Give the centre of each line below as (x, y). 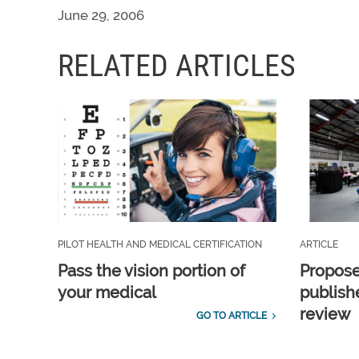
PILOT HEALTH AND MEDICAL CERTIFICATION (160, 245)
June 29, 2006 (101, 15)
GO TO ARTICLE (231, 316)
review (325, 315)
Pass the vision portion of (151, 271)
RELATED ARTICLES (177, 66)
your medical (107, 293)
